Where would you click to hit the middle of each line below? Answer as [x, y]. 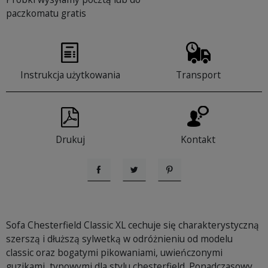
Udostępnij [119, 181]
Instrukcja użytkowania [70, 75]
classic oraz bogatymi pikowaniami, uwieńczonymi [114, 253]
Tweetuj [147, 181]
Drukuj [70, 140]
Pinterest [185, 181]
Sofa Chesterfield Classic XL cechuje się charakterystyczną [133, 225]
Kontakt [198, 140]
